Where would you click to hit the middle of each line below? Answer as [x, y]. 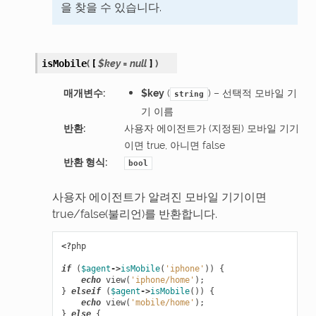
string [189, 94]
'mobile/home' [162, 302]
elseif [86, 291]
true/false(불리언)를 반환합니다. [134, 214]
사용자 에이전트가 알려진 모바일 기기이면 [159, 197]
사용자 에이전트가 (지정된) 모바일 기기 [211, 128]
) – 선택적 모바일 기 [252, 92]
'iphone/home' [162, 280]
